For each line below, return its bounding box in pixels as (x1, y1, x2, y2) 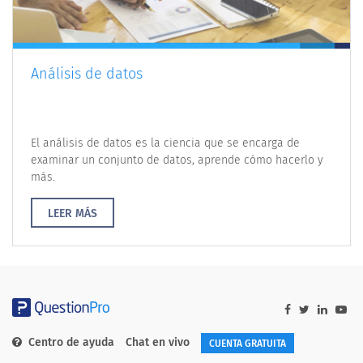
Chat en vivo (126, 335, 190, 350)
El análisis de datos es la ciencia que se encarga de (31, 135, 300, 150)
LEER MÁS (48, 206, 97, 220)
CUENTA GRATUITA (209, 337, 286, 349)
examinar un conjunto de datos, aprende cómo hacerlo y (31, 152, 323, 167)
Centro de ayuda (28, 335, 114, 350)
